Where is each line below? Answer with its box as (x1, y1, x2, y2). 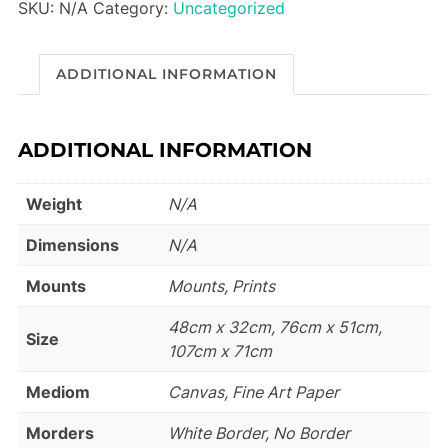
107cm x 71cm (167, 341, 272, 362)
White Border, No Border (167, 423, 350, 444)
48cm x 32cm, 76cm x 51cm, (167, 317, 382, 338)
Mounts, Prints (167, 276, 275, 297)
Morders (25, 423, 94, 444)
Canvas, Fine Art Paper (167, 382, 339, 403)
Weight (25, 194, 82, 215)
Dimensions (25, 235, 119, 256)
